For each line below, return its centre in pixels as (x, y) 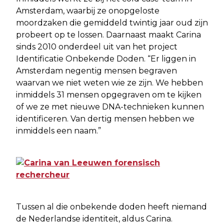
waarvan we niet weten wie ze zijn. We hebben (109, 83)
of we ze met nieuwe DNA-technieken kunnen (110, 107)
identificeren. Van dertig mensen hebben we (105, 119)
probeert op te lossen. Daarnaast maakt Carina (108, 35)
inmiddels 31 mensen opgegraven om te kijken (109, 95)
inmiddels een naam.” (58, 131)
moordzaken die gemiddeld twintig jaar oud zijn (112, 23)
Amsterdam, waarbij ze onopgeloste (88, 11)
